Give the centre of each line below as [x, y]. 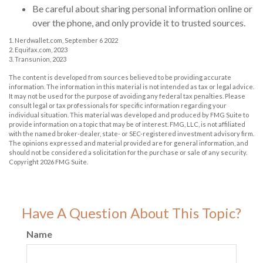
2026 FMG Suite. [64, 162]
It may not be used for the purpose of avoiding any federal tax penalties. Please [127, 96]
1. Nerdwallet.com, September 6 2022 [63, 41]
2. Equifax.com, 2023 [38, 50]
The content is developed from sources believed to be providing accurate [120, 77]
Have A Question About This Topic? [131, 213]
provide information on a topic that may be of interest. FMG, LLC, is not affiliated [127, 124]
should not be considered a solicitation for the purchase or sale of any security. [128, 153]
